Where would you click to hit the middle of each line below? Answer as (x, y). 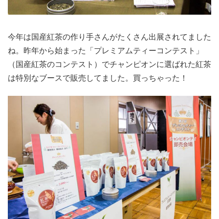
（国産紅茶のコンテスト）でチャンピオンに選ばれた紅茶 (109, 64)
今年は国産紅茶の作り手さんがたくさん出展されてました (109, 37)
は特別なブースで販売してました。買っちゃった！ (98, 78)
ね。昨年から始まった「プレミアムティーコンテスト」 (106, 50)
